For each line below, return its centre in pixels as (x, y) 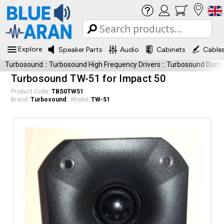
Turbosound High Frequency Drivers (105, 64)
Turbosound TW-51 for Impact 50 (88, 78)
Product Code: (31, 91)
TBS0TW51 (67, 91)
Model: (81, 99)
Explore (30, 49)
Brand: (21, 99)
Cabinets (171, 49)
